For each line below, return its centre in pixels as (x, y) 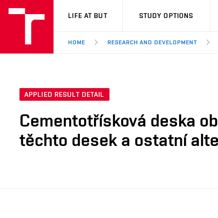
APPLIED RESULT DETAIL (64, 95)
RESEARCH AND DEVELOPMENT (152, 42)
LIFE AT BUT (88, 16)
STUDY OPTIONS (166, 16)
